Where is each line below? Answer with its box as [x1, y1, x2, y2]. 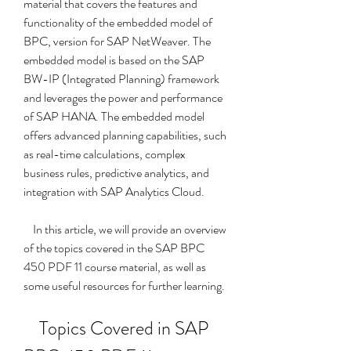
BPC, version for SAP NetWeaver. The [24, 32, 211, 50]
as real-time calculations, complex [24, 145, 186, 163]
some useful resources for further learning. [24, 277, 225, 295]
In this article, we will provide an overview [24, 220, 33, 238]
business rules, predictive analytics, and [24, 164, 209, 182]
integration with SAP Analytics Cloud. [24, 183, 204, 201]
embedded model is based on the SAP [24, 51, 204, 69]
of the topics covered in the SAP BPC [24, 239, 204, 257]
